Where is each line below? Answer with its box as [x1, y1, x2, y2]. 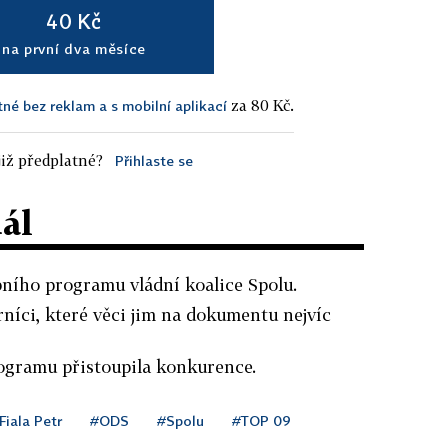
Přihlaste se [114, 151, 193, 169]
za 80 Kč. [227, 95, 294, 114]
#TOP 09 [232, 411, 291, 429]
